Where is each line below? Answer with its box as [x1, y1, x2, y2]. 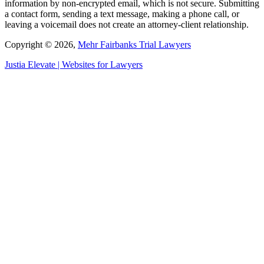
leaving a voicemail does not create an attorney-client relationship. [5, 19, 249, 29]
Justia [5, 59, 25, 70]
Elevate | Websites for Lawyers [25, 59, 143, 70]
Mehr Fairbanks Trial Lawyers [78, 39, 191, 49]
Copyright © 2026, [5, 39, 78, 49]
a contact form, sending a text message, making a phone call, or [5, 8, 239, 19]
